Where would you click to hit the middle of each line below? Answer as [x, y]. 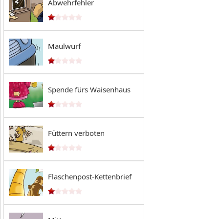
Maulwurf [64, 46]
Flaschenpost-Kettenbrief [90, 176]
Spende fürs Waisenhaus [89, 89]
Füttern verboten [76, 133]
